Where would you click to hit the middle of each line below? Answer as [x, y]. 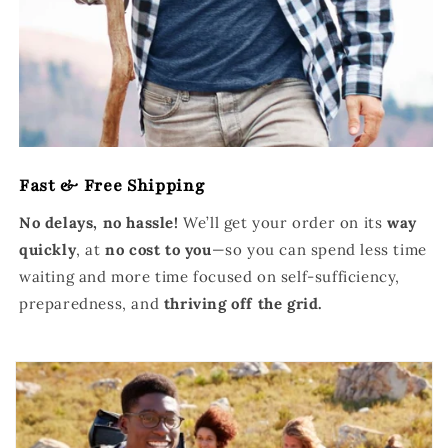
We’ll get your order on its [283, 223]
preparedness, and [89, 304]
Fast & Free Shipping [112, 186]
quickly [48, 250]
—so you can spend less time [319, 250]
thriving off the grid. [241, 304]
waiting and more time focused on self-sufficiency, [210, 277]
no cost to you [158, 250]
